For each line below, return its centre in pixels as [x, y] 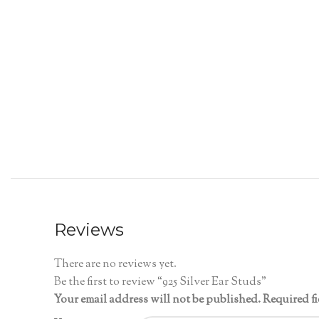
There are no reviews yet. [115, 265]
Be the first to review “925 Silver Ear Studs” [160, 283]
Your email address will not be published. [157, 300]
